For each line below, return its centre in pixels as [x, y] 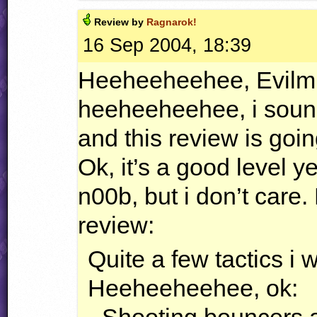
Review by [121, 22]
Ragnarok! [172, 22]
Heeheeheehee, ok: [193, 288]
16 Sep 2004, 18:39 [167, 45]
